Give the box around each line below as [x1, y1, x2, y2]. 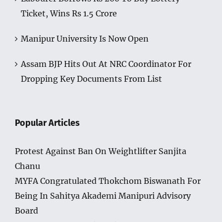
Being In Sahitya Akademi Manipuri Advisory [15, 190, 191, 201]
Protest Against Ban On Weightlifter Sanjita [15, 146, 186, 156]
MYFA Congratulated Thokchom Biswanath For [15, 175, 201, 186]
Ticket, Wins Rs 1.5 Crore [21, 8, 117, 18]
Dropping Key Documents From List [21, 73, 162, 84]
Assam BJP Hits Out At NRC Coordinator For [21, 58, 191, 69]
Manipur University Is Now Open [21, 33, 149, 44]
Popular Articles [15, 117, 80, 128]
